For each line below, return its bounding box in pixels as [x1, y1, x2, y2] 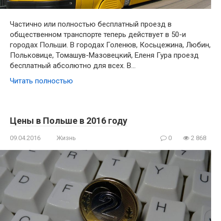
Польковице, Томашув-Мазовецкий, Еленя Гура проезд [10, 51, 199, 60]
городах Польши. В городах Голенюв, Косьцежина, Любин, [10, 40, 211, 50]
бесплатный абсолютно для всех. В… [10, 61, 136, 71]
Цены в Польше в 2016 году [10, 115, 127, 126]
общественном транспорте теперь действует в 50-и [10, 30, 186, 39]
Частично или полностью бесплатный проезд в [10, 20, 172, 29]
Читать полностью [10, 76, 73, 86]
